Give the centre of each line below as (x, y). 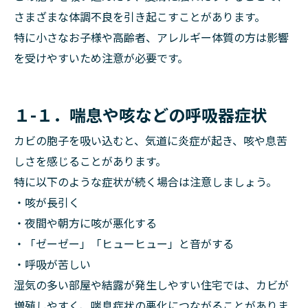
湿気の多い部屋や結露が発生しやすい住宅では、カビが (151, 285)
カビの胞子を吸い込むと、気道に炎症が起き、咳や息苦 (151, 140)
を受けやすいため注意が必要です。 (101, 58)
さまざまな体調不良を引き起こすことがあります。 (140, 16)
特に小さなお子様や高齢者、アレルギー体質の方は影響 (151, 37)
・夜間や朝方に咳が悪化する (85, 223)
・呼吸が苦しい (52, 264)
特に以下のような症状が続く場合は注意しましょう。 (145, 181)
